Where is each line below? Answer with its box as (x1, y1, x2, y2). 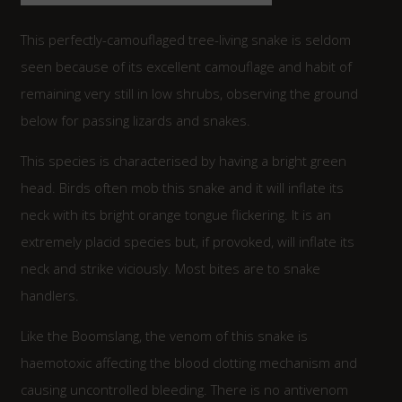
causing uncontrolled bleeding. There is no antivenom (20, 380, 348, 398)
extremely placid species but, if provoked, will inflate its (20, 232, 354, 250)
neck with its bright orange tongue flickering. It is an (20, 205, 331, 223)
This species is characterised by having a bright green (20, 151, 346, 170)
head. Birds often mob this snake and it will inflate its (20, 178, 344, 197)
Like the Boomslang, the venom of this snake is (20, 326, 308, 345)
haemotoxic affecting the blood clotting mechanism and (20, 353, 357, 371)
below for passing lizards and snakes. (20, 110, 250, 129)
